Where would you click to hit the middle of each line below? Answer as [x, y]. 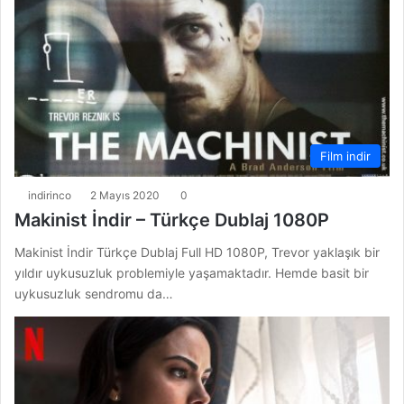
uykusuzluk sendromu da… [94, 294]
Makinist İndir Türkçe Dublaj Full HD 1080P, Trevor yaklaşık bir [197, 252]
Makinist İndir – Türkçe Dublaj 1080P [172, 220]
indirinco [50, 196]
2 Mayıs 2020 [125, 196]
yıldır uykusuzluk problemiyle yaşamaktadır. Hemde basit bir [192, 273]
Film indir [345, 156]
